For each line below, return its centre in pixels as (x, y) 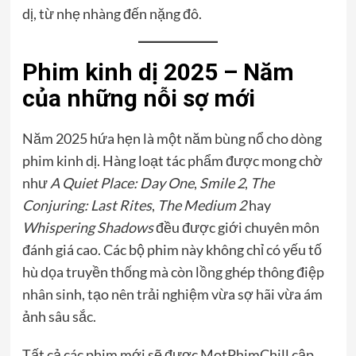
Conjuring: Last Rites (87, 205)
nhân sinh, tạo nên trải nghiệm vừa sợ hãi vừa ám (172, 294)
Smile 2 (222, 182)
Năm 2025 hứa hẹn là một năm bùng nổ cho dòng (172, 138)
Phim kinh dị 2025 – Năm (158, 72)
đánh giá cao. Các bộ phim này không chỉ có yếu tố (172, 249)
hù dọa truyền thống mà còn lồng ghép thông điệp (173, 271)
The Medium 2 (201, 205)
